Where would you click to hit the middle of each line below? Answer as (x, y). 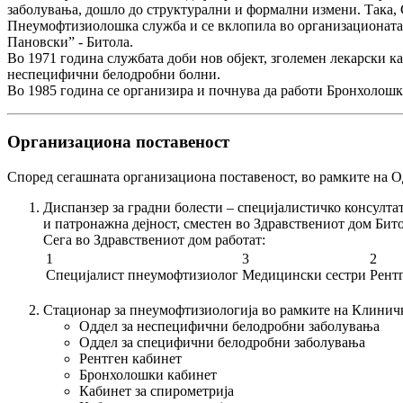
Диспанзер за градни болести (133, 207)
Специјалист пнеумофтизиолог (142, 274)
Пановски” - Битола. (70, 42)
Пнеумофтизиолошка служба (97, 26)
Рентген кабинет (130, 358)
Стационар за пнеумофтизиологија (151, 309)
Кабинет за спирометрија (157, 390)
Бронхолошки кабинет (148, 374)
